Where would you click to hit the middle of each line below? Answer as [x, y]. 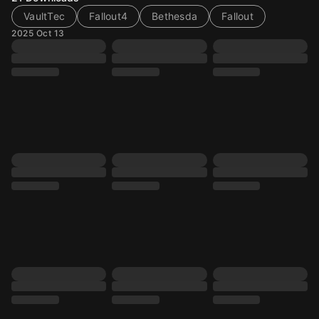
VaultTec [44, 16]
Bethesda [174, 16]
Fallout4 [108, 16]
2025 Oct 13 [38, 33]
